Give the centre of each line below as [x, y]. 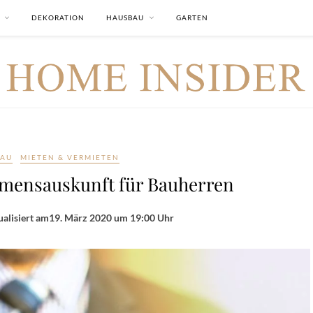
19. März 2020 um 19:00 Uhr [111, 218]
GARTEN [192, 17]
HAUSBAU [125, 17]
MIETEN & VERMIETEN [70, 157]
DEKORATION [58, 17]
